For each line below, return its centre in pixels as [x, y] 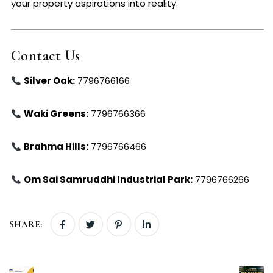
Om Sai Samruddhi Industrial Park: [108, 180]
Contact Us [46, 56]
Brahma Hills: [56, 147]
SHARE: [26, 225]
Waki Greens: [56, 114]
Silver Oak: [50, 81]
